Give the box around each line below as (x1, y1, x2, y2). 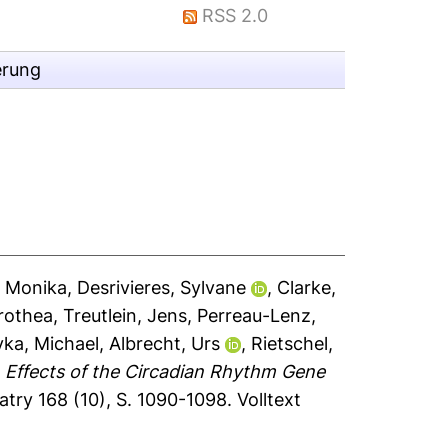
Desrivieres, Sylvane (77, 277, 247, 298)
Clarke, (277, 277, 337, 298)
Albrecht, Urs (109, 333, 221, 354)
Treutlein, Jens (63, 305, 188, 326)
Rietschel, (251, 333, 334, 354)
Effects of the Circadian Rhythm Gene (5, 361, 326, 382)
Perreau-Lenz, (197, 305, 317, 326)
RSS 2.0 (202, 5, 269, 26)
